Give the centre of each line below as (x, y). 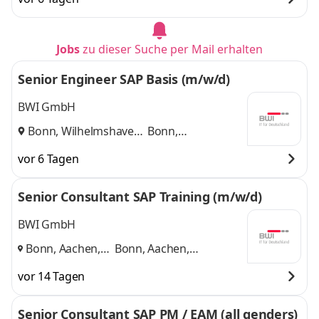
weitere (134, 282)
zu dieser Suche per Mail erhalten (173, 49)
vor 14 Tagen (51, 276)
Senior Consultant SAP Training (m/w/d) (140, 197)
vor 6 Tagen (48, 159)
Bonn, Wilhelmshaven (84, 131)
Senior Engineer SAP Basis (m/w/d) (124, 79)
